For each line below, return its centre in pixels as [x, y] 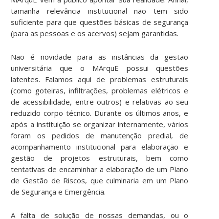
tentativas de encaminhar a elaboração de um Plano [100, 169]
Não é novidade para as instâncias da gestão [100, 56]
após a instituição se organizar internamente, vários [100, 124]
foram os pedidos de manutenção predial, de [100, 135]
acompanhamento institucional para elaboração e [100, 146]
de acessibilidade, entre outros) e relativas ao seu [100, 101]
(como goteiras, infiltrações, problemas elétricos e [100, 90]
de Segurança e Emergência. [58, 191]
